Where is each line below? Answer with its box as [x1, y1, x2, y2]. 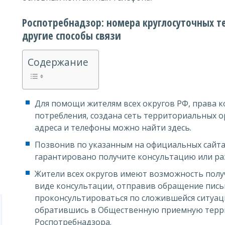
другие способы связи [22, 29, 121, 43]
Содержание [28, 55, 88, 69]
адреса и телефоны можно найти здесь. [35, 122, 191, 133]
